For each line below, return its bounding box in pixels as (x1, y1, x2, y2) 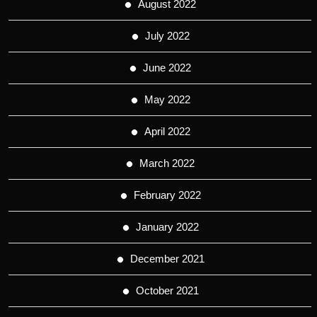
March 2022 (139, 156, 195, 169)
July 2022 (144, 29, 190, 42)
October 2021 (135, 284, 199, 296)
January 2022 (135, 220, 199, 233)
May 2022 (144, 93, 190, 105)
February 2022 (133, 188, 201, 201)
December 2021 (129, 252, 204, 265)
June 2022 (143, 61, 191, 74)
